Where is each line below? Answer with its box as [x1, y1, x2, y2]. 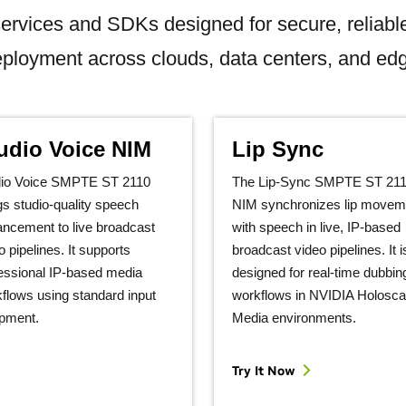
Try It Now [232, 362, 295, 379]
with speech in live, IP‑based [232, 219, 401, 235]
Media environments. [232, 310, 356, 325]
